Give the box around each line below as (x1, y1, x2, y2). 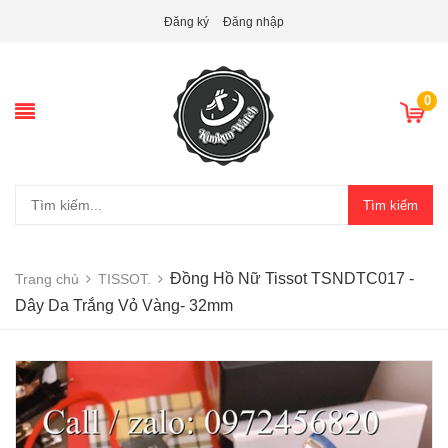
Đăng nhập (223, 15, 284, 29)
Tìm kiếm (363, 197, 418, 213)
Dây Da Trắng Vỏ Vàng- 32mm (15, 297, 233, 314)
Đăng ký (164, 15, 209, 29)
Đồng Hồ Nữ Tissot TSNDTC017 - (170, 270, 414, 287)
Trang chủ (15, 271, 79, 287)
